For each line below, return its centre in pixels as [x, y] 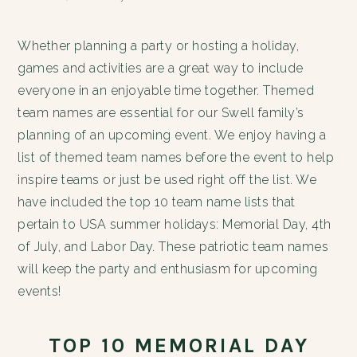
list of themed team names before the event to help [176, 157]
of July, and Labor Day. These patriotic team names [173, 247]
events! [39, 291]
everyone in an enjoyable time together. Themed [166, 90]
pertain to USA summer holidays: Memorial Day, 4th [175, 224]
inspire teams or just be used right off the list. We [167, 180]
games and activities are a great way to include [161, 68]
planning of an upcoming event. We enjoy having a [172, 135]
